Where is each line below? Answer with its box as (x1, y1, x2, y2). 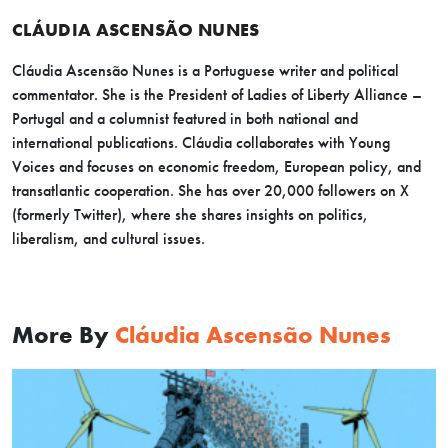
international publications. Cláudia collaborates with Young (12, 133, 390, 153)
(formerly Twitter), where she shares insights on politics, (12, 205, 368, 225)
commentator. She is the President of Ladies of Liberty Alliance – (12, 85, 422, 105)
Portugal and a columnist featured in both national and (12, 109, 358, 129)
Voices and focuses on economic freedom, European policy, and (12, 157, 421, 177)
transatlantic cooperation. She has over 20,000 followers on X (12, 181, 409, 201)
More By (12, 320, 115, 350)
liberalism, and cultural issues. (12, 229, 205, 249)
